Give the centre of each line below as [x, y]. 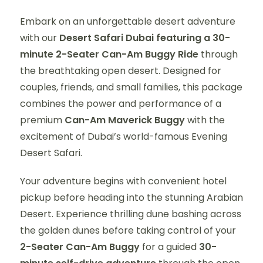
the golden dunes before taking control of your [128, 230]
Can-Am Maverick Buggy [125, 120]
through [218, 54]
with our [40, 38]
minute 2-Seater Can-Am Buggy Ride [109, 54]
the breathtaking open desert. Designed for [121, 71]
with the [205, 120]
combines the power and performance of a [121, 104]
